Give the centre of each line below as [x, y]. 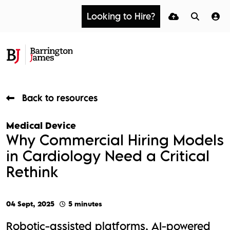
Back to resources [60, 98]
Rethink [32, 172]
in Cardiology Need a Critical [108, 156]
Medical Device [41, 126]
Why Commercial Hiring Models [115, 140]
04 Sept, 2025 [30, 204]
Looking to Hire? [121, 16]
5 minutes [85, 204]
